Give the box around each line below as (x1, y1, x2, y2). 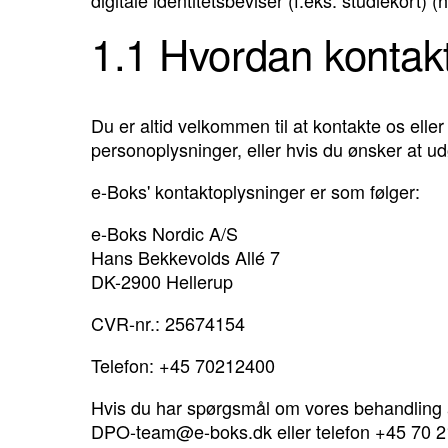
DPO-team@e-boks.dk (91, 418, 272, 445)
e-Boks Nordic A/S (91, 220, 238, 247)
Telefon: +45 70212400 (91, 352, 275, 379)
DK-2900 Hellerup (91, 268, 233, 295)
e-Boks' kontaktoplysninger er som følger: (91, 178, 420, 205)
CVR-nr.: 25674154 (91, 310, 245, 337)
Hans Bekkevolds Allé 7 (91, 244, 280, 271)
